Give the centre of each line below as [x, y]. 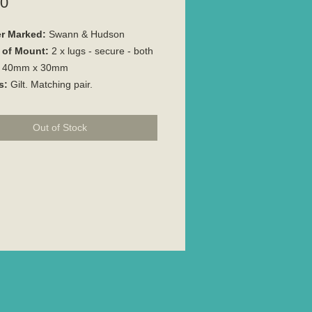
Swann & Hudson [87, 34]
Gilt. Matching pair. [50, 84]
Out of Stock [60, 127]
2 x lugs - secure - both [101, 50]
